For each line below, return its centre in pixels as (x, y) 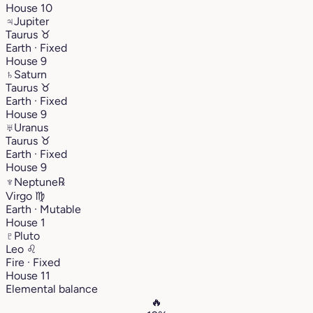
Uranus (31, 127)
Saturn (30, 74)
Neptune (36, 182)
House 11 (28, 275)
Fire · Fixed (33, 262)
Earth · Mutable (43, 209)
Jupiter (31, 21)
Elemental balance (52, 289)
